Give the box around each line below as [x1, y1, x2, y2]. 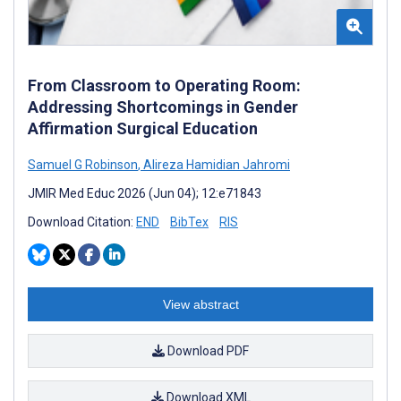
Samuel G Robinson [28, 157, 138, 172]
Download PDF [165, 343, 249, 358]
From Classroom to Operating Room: [28, 75, 301, 95]
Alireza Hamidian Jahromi [141, 157, 290, 172]
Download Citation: [28, 214, 136, 229]
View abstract [162, 296, 239, 311]
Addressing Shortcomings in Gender [28, 97, 298, 116]
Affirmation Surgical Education [28, 118, 258, 138]
